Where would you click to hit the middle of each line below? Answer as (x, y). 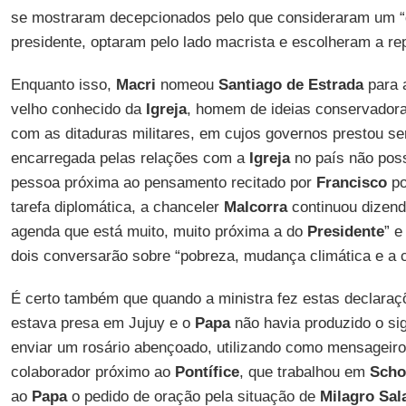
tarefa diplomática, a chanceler (117, 207)
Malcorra (255, 207)
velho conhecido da (78, 109)
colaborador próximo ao (92, 372)
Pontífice (207, 372)
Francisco (351, 183)
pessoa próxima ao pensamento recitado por (163, 183)
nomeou (187, 85)
